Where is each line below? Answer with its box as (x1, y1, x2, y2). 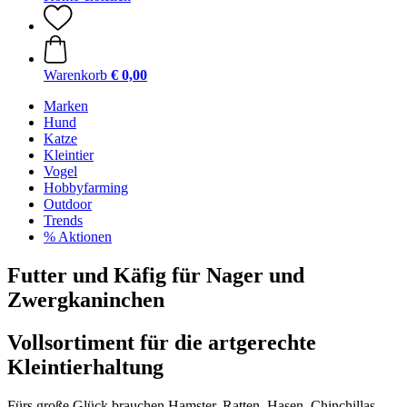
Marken (44, 98, 88, 114)
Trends (44, 213, 83, 228)
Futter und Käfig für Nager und (7, 263, 304, 287)
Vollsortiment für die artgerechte (7, 330, 316, 354)
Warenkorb (44, 67, 107, 83)
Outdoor (44, 196, 92, 212)
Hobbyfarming (44, 180, 128, 195)
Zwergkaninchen (7, 287, 164, 312)
